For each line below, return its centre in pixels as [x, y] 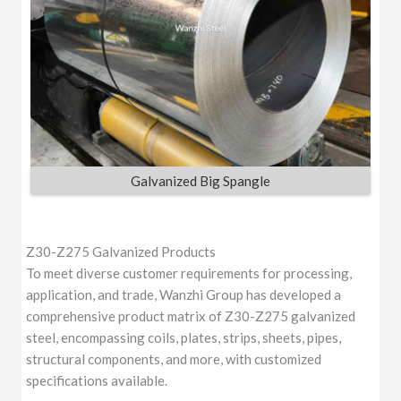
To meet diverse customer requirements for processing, [189, 273]
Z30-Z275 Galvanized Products [121, 251]
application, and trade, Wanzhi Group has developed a [184, 294]
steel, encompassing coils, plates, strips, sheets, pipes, [184, 337]
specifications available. [97, 380]
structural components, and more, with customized [174, 358]
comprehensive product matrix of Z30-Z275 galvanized [191, 316]
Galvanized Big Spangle [200, 181]
